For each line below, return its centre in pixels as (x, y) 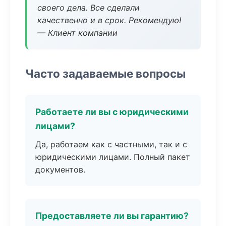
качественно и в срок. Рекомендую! (109, 20)
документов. (60, 169)
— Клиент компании (77, 33)
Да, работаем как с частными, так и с (111, 144)
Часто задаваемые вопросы (105, 73)
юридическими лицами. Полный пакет (113, 157)
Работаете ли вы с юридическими (112, 112)
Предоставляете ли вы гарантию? (112, 216)
